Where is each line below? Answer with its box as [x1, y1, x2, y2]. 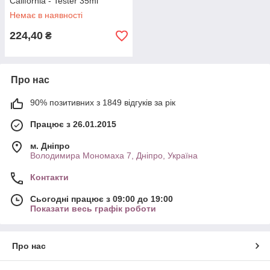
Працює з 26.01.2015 [30, 119, 116, 129]
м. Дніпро [30, 141, 70, 151]
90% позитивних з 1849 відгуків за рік [30, 98, 175, 107]
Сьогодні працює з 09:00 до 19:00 [30, 194, 173, 204]
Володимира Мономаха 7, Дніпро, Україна [30, 151, 198, 160]
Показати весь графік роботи [30, 204, 156, 213]
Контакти [30, 172, 69, 182]
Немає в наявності [10, 10, 83, 20]
